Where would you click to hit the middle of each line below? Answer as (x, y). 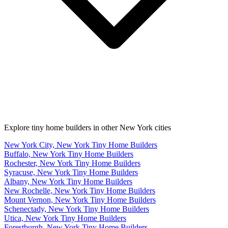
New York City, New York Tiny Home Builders (81, 145)
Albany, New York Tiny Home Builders (68, 181)
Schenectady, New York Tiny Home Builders (77, 209)
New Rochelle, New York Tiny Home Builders (80, 190)
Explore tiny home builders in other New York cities (88, 127)
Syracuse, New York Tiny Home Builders (71, 172)
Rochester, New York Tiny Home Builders (72, 163)
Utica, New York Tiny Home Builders (65, 218)
